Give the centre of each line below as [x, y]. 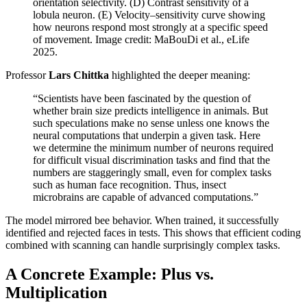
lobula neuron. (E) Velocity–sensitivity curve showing [149, 15]
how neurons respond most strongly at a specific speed [150, 27]
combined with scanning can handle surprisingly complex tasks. [143, 245]
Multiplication [56, 293]
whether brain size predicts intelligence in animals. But [150, 111]
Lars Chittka [79, 75]
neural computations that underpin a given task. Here [147, 136]
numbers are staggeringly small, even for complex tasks [152, 173]
